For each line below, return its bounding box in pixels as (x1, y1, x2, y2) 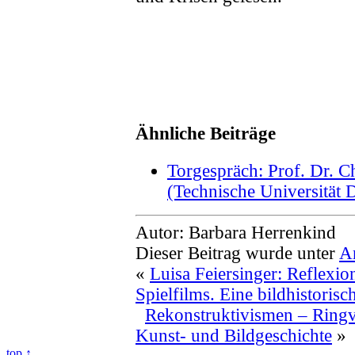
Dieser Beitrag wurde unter (136, 243, 339, 264)
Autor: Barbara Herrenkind (136, 223, 336, 243)
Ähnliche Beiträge (136, 124, 276, 144)
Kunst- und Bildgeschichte (136, 326, 332, 346)
